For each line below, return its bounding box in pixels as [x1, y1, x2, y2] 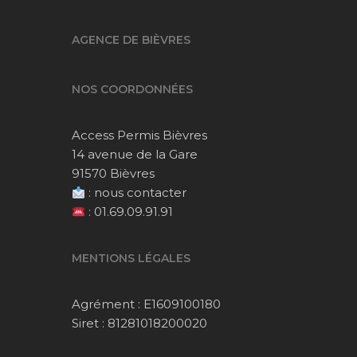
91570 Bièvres [72, 166, 155, 181]
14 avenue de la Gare [72, 147, 198, 162]
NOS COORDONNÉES [72, 82, 193, 96]
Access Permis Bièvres [72, 127, 207, 143]
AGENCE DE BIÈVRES [72, 33, 190, 47]
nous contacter [94, 185, 187, 200]
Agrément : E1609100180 [72, 296, 221, 312]
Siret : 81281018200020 [72, 316, 207, 331]
